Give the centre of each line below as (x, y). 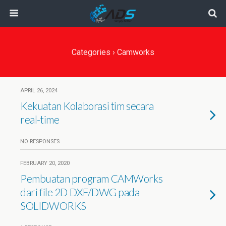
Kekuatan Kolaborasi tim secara (87, 106)
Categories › (93, 52)
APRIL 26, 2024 (39, 91)
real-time (40, 119)
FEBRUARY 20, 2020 (45, 163)
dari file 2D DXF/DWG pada (80, 192)
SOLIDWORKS (53, 206)
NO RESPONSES (40, 142)
